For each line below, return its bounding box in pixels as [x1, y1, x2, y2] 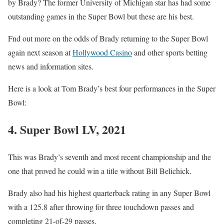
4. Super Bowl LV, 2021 [8, 120, 126, 138]
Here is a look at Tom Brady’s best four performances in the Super [8, 82, 215, 93]
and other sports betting [132, 46, 207, 57]
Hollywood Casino [72, 46, 132, 57]
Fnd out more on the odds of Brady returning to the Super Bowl [8, 32, 208, 43]
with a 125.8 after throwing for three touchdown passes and [8, 201, 194, 212]
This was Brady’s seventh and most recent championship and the [8, 151, 211, 162]
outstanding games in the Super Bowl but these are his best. [8, 10, 194, 21]
